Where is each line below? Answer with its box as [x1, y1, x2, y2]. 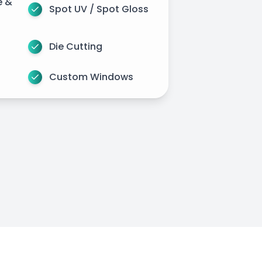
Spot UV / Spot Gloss [49, 2, 149, 16]
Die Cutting [49, 40, 102, 53]
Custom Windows [49, 70, 133, 84]
